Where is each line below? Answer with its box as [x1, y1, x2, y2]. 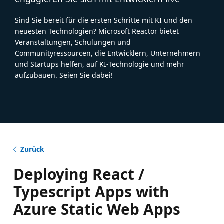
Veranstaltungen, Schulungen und [15, 37, 131, 47]
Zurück [20, 144, 44, 154]
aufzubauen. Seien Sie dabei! [15, 70, 113, 80]
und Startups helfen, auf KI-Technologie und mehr [15, 59, 184, 69]
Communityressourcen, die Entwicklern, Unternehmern [15, 48, 200, 58]
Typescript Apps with [13, 181, 169, 202]
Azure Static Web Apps [13, 198, 180, 219]
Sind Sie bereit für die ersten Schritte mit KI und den [15, 15, 192, 25]
